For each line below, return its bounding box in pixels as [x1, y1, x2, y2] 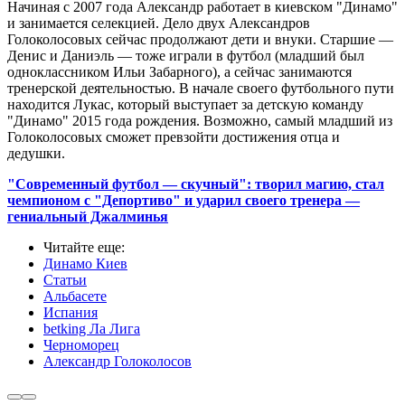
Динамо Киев [43, 256, 127, 272]
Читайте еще [43, 240, 121, 256]
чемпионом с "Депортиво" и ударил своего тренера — [7, 193, 360, 209]
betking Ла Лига [43, 321, 140, 337]
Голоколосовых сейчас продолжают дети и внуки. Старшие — [7, 32, 393, 48]
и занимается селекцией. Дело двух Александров [7, 15, 310, 32]
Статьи [43, 272, 87, 288]
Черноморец [43, 337, 119, 353]
